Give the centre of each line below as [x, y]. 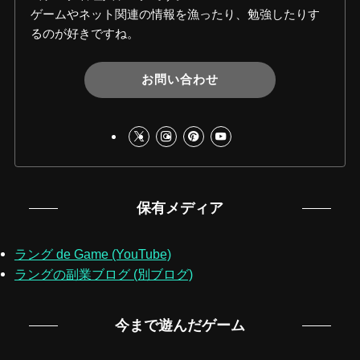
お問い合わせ [180, 80]
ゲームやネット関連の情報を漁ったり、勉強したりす [176, 14]
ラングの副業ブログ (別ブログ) [103, 274]
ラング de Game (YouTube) [92, 254]
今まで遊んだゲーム [180, 325]
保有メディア [180, 208]
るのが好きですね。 [85, 34]
